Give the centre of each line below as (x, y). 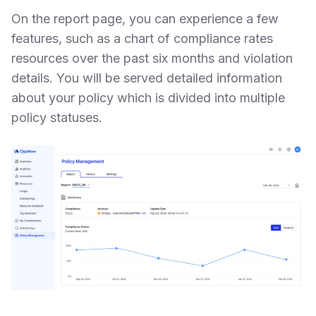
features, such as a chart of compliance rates (142, 39)
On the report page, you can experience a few (145, 19)
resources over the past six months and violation (152, 59)
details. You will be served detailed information (147, 78)
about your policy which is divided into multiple (148, 98)
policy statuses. (57, 118)
